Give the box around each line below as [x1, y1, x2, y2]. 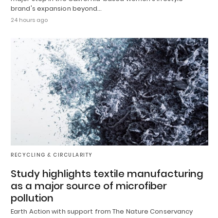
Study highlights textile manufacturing [11, 166, 203, 181]
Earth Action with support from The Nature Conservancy [11, 206, 193, 216]
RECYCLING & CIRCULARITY [11, 151, 93, 159]
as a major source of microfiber [11, 179, 167, 193]
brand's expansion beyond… [11, 4, 102, 14]
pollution [11, 191, 54, 205]
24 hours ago [11, 16, 48, 24]
